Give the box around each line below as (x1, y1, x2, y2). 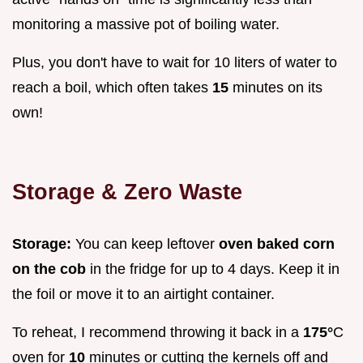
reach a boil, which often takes (12, 79, 212, 96)
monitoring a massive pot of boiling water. (12, 16, 280, 33)
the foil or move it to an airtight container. (12, 286, 275, 303)
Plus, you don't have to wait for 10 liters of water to (12, 54, 337, 71)
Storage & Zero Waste (12, 179, 242, 205)
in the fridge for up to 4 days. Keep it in (86, 261, 340, 278)
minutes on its (228, 79, 322, 96)
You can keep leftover (71, 236, 219, 253)
